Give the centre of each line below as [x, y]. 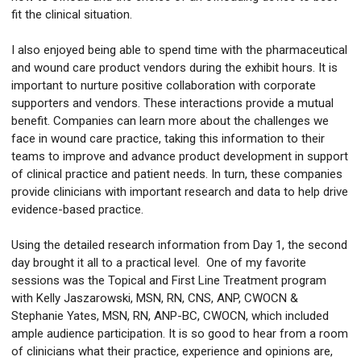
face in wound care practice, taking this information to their [168, 139]
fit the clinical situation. [75, 15]
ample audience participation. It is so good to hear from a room [180, 334]
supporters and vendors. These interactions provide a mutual [172, 104]
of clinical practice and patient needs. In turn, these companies [177, 174]
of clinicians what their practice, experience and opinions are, [172, 352]
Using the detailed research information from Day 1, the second [179, 245]
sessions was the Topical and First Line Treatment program [169, 281]
